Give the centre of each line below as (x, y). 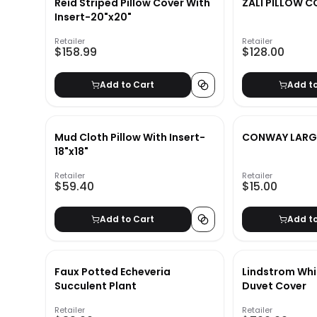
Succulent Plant (96, 286)
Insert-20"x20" (93, 17)
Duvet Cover (275, 286)
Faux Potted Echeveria (113, 272)
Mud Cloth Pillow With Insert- (130, 138)
